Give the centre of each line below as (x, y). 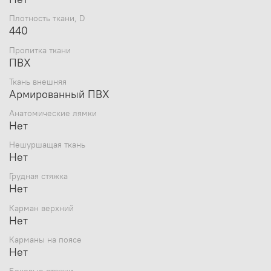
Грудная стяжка (38, 176)
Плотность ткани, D (47, 18)
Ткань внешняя (38, 81)
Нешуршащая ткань (47, 145)
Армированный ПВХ (59, 94)
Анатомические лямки (53, 113)
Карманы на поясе (45, 239)
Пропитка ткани (40, 50)
